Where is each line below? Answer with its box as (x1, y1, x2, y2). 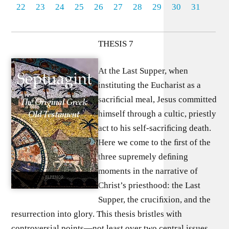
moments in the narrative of (98, 166, 198, 176)
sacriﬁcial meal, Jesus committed (98, 95, 217, 104)
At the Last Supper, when (98, 66, 189, 76)
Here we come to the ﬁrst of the (98, 138, 211, 147)
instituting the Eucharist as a (98, 80, 201, 90)
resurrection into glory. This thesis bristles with (11, 209, 182, 219)
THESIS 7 (98, 38, 134, 49)
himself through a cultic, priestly (98, 109, 217, 119)
